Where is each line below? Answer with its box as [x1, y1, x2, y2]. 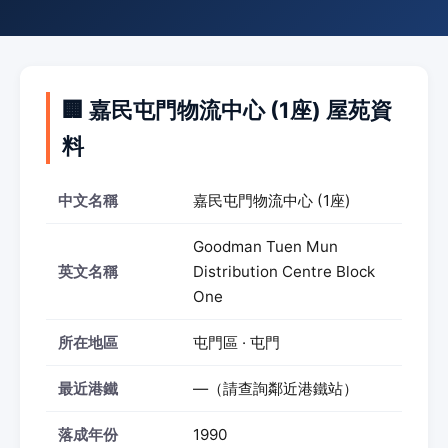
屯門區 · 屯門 [193, 333, 280, 352]
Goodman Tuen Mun [193, 237, 338, 256]
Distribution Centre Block [193, 262, 375, 281]
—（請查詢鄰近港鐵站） [193, 379, 358, 398]
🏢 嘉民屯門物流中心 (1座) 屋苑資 [62, 97, 392, 123]
